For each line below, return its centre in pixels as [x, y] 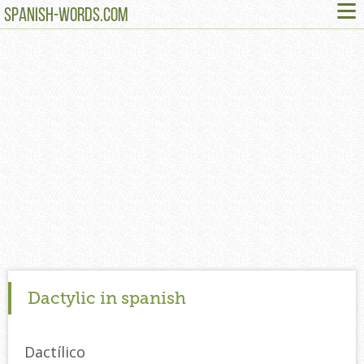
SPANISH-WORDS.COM [66, 16]
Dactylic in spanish [107, 297]
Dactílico [55, 351]
